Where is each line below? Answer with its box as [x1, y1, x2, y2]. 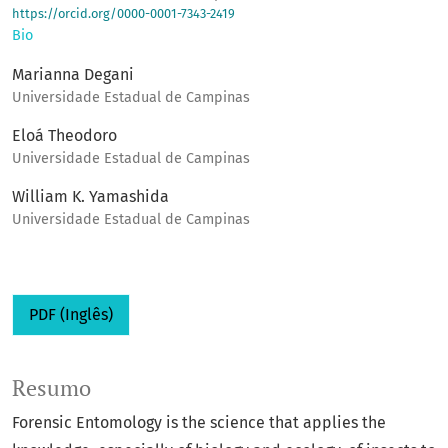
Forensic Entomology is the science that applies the [12, 413, 386, 433]
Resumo [12, 374, 91, 403]
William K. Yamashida [12, 187, 169, 207]
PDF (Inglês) [29, 305, 113, 325]
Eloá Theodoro [12, 126, 117, 146]
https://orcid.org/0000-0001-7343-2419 [12, 6, 235, 22]
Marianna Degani [12, 65, 134, 85]
